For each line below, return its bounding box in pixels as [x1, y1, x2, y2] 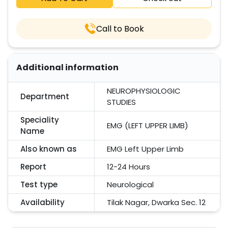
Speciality [20, 115, 59, 125]
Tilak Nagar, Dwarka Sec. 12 [107, 197, 206, 208]
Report [20, 161, 46, 172]
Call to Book [96, 22, 144, 35]
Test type [20, 179, 58, 190]
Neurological [107, 179, 154, 190]
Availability [20, 197, 65, 208]
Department [20, 91, 69, 102]
